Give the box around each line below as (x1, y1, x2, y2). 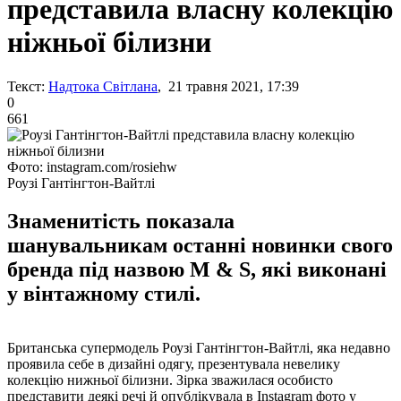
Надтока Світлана (48, 78, 158, 94)
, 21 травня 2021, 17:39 (158, 78, 299, 94)
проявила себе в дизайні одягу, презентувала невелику (7, 355, 340, 371)
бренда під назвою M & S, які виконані (7, 257, 387, 281)
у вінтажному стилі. (7, 281, 200, 305)
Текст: (7, 78, 45, 94)
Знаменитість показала (7, 209, 235, 233)
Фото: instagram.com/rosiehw (7, 158, 177, 175)
